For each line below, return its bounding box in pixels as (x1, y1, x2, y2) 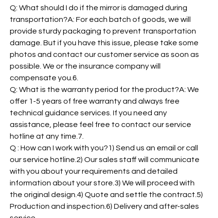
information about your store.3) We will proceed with (10, 179, 195, 187)
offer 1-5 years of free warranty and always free (10, 97, 180, 106)
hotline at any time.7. (10, 132, 84, 141)
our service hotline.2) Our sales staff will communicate (10, 156, 200, 164)
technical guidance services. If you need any (10, 109, 167, 117)
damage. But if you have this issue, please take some (10, 39, 199, 47)
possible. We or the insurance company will (10, 62, 161, 71)
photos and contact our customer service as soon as (10, 51, 199, 59)
